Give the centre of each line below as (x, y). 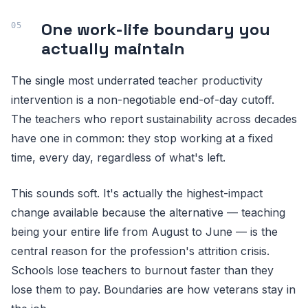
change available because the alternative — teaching (148, 212)
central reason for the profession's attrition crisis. (140, 251)
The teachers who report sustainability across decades (154, 119)
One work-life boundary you (156, 29)
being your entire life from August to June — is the (144, 232)
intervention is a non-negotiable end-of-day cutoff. (143, 100)
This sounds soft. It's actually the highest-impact (137, 193)
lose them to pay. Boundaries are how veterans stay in (153, 289)
